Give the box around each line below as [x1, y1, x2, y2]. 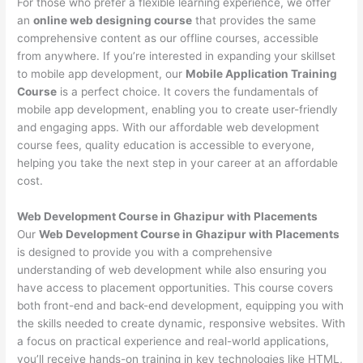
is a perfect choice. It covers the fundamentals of [57, 84, 319, 98]
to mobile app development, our [17, 66, 186, 80]
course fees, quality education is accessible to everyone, [17, 138, 315, 152]
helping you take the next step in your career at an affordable [17, 156, 339, 169]
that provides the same [192, 13, 317, 27]
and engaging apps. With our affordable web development [17, 120, 320, 134]
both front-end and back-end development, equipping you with [17, 298, 344, 312]
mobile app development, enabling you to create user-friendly [17, 102, 339, 116]
